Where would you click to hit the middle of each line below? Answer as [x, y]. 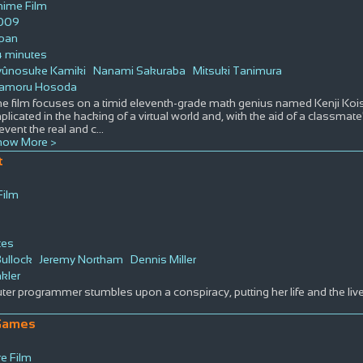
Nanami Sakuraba [139, 70]
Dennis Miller [163, 259]
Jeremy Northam [81, 259]
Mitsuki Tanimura [237, 70]
